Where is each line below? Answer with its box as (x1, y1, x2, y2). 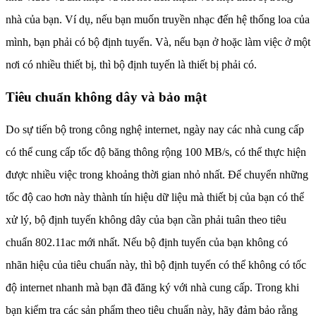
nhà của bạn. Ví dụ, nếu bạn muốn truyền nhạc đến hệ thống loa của (6, 13, 310, 26)
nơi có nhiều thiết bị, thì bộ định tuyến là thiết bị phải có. (6, 59, 257, 71)
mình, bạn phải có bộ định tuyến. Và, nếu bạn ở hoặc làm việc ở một (6, 36, 310, 49)
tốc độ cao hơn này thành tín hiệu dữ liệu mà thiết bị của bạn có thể (6, 190, 304, 203)
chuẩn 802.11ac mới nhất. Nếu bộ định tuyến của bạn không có (6, 236, 288, 248)
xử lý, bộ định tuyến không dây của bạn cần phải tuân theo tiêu (6, 213, 286, 226)
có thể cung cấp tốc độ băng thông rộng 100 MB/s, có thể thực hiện (6, 145, 306, 158)
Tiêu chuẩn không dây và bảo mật (6, 89, 207, 104)
